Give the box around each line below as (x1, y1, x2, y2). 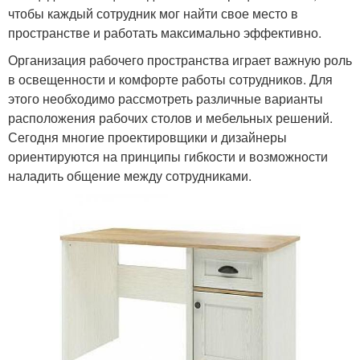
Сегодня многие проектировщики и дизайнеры (8, 127, 287, 146)
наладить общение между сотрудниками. (8, 166, 252, 185)
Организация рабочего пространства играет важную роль (8, 50, 352, 69)
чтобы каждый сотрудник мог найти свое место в (8, 3, 298, 22)
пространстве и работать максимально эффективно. (8, 22, 321, 42)
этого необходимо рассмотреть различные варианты (8, 88, 323, 108)
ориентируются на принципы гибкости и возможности (8, 146, 328, 166)
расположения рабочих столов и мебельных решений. (8, 108, 333, 127)
